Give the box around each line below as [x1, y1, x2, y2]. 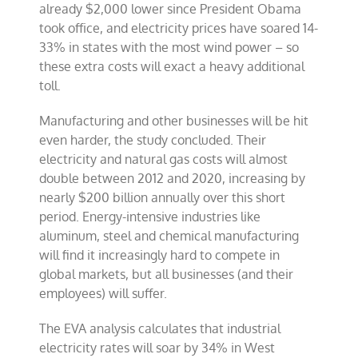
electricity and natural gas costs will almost [39, 151, 288, 167]
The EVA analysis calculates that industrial [39, 320, 281, 336]
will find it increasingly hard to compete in [39, 247, 280, 263]
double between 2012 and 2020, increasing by [39, 170, 306, 186]
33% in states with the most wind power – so [39, 39, 300, 55]
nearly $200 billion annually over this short [39, 189, 286, 205]
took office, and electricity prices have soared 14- [39, 20, 319, 36]
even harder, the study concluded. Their [39, 132, 267, 148]
